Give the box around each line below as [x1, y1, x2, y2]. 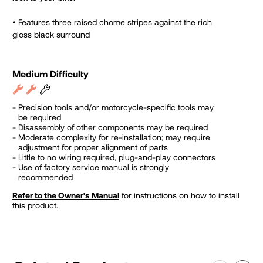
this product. [12, 200, 58, 211]
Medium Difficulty [12, 68, 89, 79]
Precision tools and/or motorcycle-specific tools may [18, 102, 214, 113]
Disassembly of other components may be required [18, 122, 208, 133]
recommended [18, 172, 73, 183]
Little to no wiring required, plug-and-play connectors [18, 152, 215, 163]
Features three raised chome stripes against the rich [18, 16, 212, 27]
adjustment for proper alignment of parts [18, 142, 168, 153]
